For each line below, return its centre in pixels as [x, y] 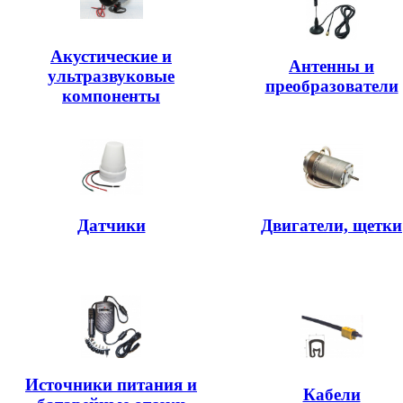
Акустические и [111, 56]
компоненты [111, 95]
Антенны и [331, 66]
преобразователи [331, 85]
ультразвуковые [111, 76]
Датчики [111, 225]
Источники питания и [111, 384]
